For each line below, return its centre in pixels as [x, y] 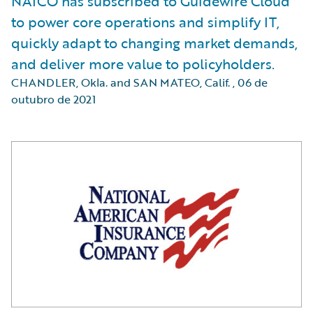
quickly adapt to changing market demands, [154, 43]
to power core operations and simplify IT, [145, 22]
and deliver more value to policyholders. [143, 64]
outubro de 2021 [53, 99]
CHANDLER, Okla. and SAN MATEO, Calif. [121, 82]
